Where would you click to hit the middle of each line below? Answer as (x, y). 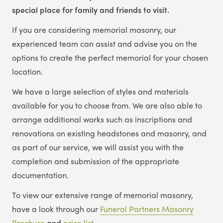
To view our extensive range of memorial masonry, (103, 195)
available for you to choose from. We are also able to (107, 105)
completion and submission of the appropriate (96, 161)
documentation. (40, 175)
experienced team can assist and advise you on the (105, 43)
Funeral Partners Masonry (147, 209)
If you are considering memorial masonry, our (94, 29)
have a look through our (56, 209)
